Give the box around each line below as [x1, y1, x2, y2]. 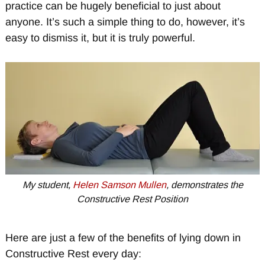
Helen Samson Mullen [72, 179, 166, 190]
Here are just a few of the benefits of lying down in [5, 231, 241, 244]
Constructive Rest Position [77, 193, 188, 205]
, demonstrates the [166, 179, 243, 190]
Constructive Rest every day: [5, 247, 141, 260]
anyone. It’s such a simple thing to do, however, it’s [5, 16, 245, 28]
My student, [22, 179, 73, 190]
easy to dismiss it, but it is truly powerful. [5, 32, 195, 44]
